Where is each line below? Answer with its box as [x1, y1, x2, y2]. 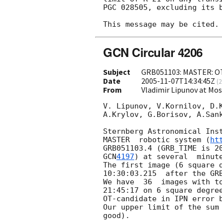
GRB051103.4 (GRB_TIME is [103, 144, 215, 153]
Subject [103, 66, 130, 77]
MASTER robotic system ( [103, 135, 210, 144]
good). [103, 211, 130, 221]
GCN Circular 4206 [103, 43, 203, 60]
